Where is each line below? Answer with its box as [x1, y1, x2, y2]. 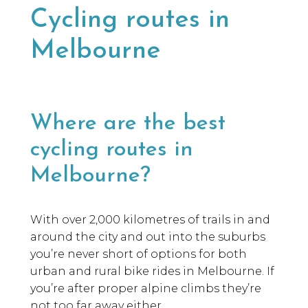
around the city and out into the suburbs [30, 230, 265, 244]
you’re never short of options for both [30, 247, 247, 261]
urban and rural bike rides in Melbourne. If [30, 265, 274, 278]
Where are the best [30, 113, 225, 135]
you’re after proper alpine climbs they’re [30, 282, 261, 296]
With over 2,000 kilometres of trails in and [30, 213, 270, 227]
